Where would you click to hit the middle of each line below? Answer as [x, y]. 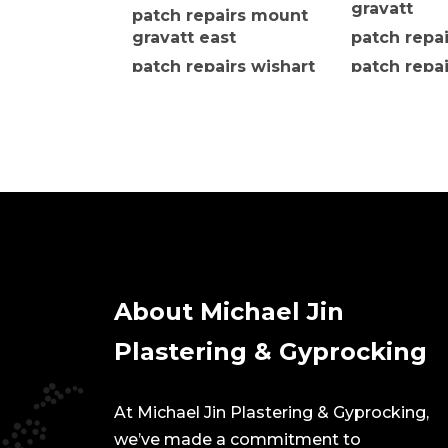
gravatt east [184, 38]
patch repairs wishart [223, 67]
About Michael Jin [229, 312]
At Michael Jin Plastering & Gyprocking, [271, 413]
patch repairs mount [220, 16]
